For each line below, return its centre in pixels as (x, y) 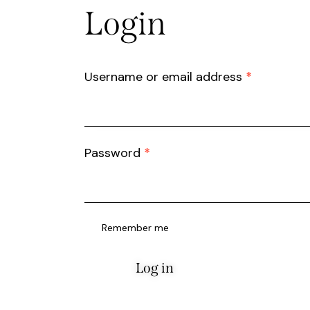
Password (114, 153)
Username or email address (165, 77)
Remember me (136, 228)
